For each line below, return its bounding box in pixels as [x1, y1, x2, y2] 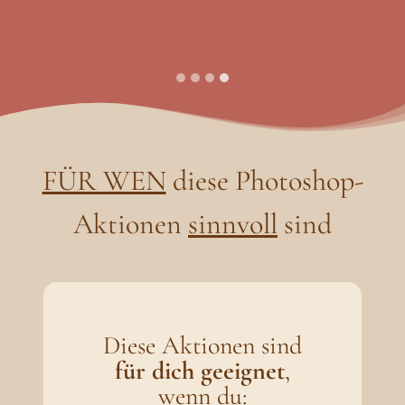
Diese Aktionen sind [103, 330, 302, 362]
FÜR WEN [42, 163, 166, 199]
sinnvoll [188, 206, 278, 242]
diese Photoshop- [165, 163, 363, 199]
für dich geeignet [115, 355, 285, 387]
